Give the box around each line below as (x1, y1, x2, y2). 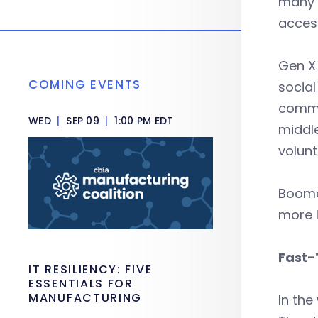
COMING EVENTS (28, 76, 142, 93)
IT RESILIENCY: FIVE (28, 261, 153, 278)
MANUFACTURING (28, 290, 143, 306)
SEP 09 (62, 114, 103, 128)
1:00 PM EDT (111, 114, 174, 128)
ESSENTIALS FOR (28, 275, 133, 292)
